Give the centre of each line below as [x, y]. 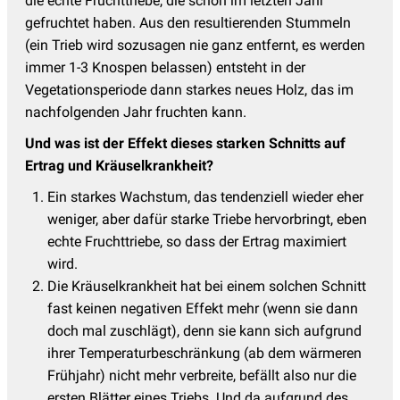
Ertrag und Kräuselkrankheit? [119, 165]
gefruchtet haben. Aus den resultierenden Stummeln [188, 22]
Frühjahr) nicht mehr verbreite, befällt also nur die [202, 375]
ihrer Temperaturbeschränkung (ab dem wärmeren [204, 353]
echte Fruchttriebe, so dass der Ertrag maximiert [197, 241]
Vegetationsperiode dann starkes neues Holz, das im [189, 89]
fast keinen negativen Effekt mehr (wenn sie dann [203, 308]
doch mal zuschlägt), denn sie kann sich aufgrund [204, 330]
